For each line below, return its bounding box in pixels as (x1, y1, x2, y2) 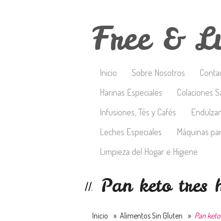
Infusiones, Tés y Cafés (100, 107, 176, 117)
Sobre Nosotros (132, 67, 185, 78)
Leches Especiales (100, 126, 162, 137)
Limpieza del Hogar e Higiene (100, 146, 198, 157)
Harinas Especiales (100, 87, 162, 98)
